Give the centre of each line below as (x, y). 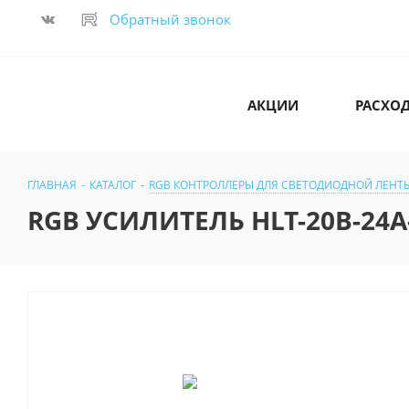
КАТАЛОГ (113, 185)
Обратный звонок (170, 19)
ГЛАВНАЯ (52, 185)
